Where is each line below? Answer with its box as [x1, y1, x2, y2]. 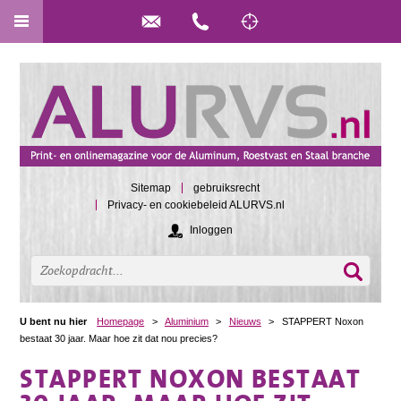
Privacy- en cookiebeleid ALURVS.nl [107, 199, 285, 212]
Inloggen [190, 223, 233, 236]
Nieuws [228, 315, 261, 327]
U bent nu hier [20, 315, 88, 327]
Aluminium [164, 315, 209, 327]
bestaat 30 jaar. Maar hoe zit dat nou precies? [20, 332, 218, 344]
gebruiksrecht [193, 182, 260, 195]
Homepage [97, 315, 145, 327]
